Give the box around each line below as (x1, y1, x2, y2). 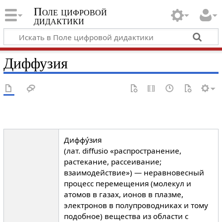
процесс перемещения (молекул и (63, 178, 191, 189)
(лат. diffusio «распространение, (63, 146, 181, 156)
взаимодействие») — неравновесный (63, 167, 204, 178)
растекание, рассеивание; (63, 157, 162, 167)
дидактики (33, 14, 84, 27)
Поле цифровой (33, 5, 107, 18)
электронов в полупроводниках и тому (63, 200, 208, 211)
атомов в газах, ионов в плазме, (63, 189, 183, 200)
